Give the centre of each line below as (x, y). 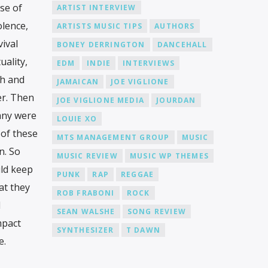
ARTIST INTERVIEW (96, 7)
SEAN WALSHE (86, 211)
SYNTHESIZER (85, 230)
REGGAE (137, 174)
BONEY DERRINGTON (101, 44)
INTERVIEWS (149, 63)
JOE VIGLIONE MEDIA (100, 100)
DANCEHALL (182, 44)
